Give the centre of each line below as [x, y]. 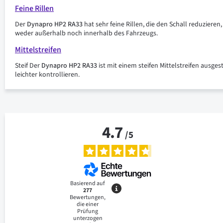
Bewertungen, [88, 197]
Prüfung [88, 211]
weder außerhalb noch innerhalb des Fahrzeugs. [86, 33]
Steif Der [28, 66]
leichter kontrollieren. [47, 75]
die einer [88, 204]
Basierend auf [88, 183]
